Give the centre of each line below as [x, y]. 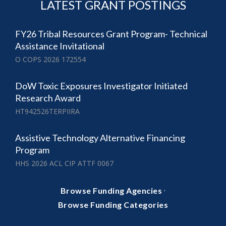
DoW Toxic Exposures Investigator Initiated [101, 86]
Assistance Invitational [60, 46]
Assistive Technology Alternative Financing [100, 137]
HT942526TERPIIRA [47, 111]
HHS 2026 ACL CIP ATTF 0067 [64, 163]
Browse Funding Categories [113, 204]
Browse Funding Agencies [111, 190]
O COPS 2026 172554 [50, 59]
